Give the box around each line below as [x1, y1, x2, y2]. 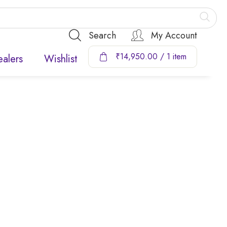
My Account [150, 29, 197, 42]
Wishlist [44, 52, 78, 66]
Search [88, 29, 116, 42]
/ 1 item [157, 51, 186, 62]
